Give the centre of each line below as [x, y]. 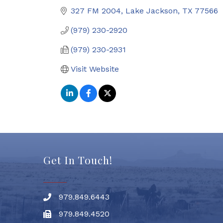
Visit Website [95, 69]
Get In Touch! [78, 160]
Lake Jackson [152, 11]
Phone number [72, 198]
